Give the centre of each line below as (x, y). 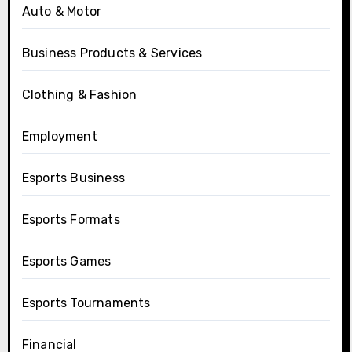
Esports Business (73, 178)
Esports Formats (71, 219)
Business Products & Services (112, 53)
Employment (59, 136)
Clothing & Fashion (79, 94)
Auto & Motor (62, 11)
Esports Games (66, 261)
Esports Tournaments (86, 302)
